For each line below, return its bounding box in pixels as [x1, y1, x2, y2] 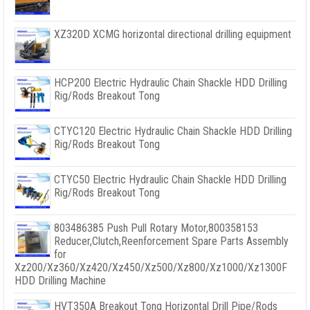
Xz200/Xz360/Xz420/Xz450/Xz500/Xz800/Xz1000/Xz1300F [15, 261, 287, 275]
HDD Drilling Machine [15, 274, 106, 288]
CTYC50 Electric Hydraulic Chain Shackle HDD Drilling [54, 173, 286, 187]
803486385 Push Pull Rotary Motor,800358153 [54, 221, 258, 235]
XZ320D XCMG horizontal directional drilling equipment [54, 28, 291, 42]
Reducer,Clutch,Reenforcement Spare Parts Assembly [54, 235, 289, 248]
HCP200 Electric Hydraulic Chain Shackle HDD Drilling [54, 76, 287, 90]
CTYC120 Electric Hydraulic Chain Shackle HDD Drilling [54, 125, 292, 138]
